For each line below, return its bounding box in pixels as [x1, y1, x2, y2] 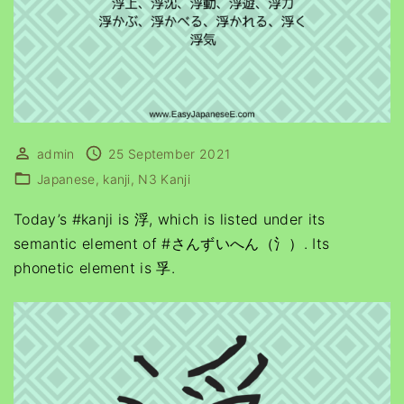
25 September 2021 [107, 146, 231, 161]
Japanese [37, 171, 96, 187]
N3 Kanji [138, 171, 191, 187]
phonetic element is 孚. [14, 259, 176, 277]
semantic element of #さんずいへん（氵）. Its [14, 234, 330, 252]
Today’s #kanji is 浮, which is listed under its [14, 210, 326, 228]
